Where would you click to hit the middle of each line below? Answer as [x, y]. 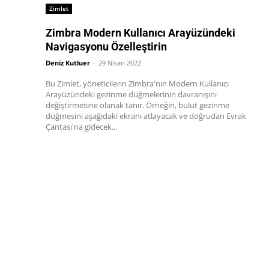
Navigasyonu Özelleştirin [106, 47]
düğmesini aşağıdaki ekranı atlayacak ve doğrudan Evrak [146, 116]
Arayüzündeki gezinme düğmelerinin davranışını [131, 95]
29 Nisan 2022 [120, 63]
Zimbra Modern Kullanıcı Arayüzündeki [141, 33]
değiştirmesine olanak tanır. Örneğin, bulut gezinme [96, 105]
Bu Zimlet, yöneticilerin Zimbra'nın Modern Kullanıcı [137, 84]
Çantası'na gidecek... [81, 127]
